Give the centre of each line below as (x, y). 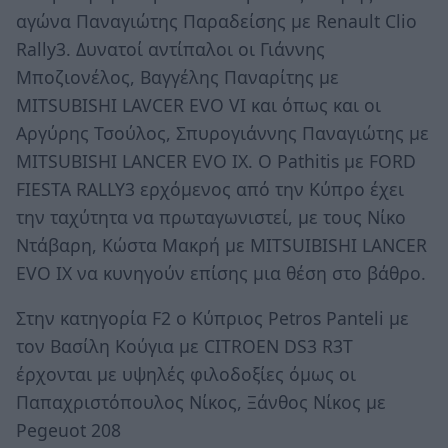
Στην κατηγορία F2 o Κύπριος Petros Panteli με (212, 318)
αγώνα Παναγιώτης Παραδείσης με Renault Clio (216, 20)
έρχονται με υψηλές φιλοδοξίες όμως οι (186, 374)
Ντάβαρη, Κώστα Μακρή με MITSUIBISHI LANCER (221, 244)
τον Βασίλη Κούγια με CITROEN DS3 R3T (184, 346)
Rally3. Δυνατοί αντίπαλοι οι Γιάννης (170, 48)
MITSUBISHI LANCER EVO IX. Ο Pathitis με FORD (216, 160)
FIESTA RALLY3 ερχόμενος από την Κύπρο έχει (210, 188)
